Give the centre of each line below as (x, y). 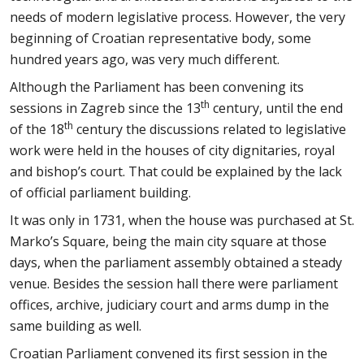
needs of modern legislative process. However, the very (178, 17)
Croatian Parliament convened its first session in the (169, 353)
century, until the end (276, 108)
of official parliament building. (100, 193)
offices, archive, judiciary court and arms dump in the (169, 305)
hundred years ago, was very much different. (145, 59)
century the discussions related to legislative (210, 129)
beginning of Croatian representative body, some (160, 38)
